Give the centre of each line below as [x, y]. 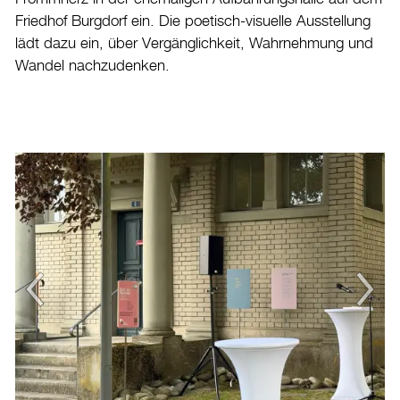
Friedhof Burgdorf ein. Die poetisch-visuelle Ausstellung [193, 21]
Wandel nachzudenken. [92, 66]
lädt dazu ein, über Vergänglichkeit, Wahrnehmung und [194, 43]
